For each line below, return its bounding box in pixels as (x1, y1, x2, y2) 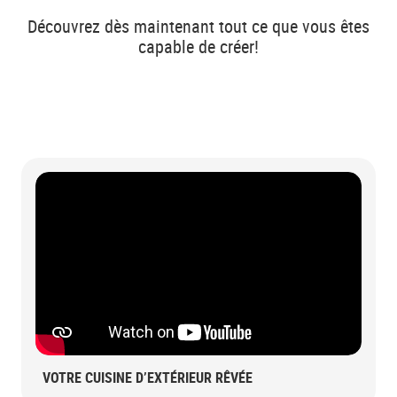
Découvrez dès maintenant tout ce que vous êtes (27, 13, 370, 38)
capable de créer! (138, 34, 259, 58)
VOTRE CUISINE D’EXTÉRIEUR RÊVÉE (43, 367, 253, 387)
